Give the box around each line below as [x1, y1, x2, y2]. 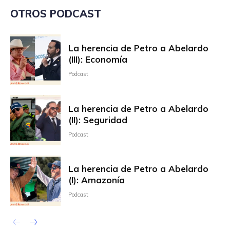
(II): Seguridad [68, 114, 127, 125]
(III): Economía [68, 53, 127, 65]
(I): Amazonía [68, 175, 125, 186]
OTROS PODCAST [10, 7, 101, 21]
